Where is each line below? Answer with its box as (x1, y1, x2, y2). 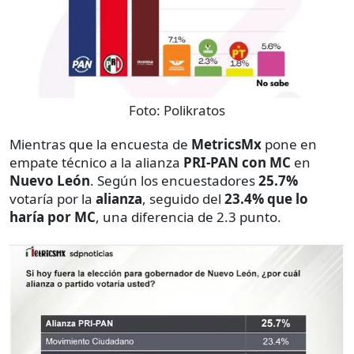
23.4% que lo (224, 190, 308, 209)
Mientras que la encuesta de (9, 135, 191, 154)
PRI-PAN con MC (183, 153, 291, 172)
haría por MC (9, 208, 96, 227)
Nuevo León (9, 171, 90, 190)
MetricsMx (191, 135, 262, 154)
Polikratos (164, 101, 225, 120)
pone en (262, 135, 317, 154)
